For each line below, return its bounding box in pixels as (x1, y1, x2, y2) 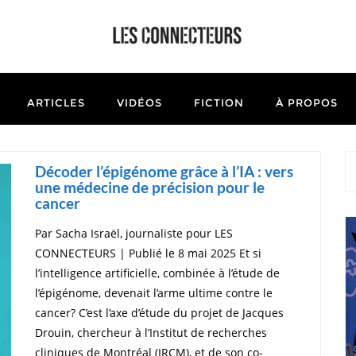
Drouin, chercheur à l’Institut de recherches (35, 324, 267, 340)
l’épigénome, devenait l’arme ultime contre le (35, 284, 273, 300)
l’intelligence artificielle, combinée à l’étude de (35, 265, 280, 281)
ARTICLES (26, 95, 85, 109)
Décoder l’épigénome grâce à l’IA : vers (35, 161, 293, 180)
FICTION (193, 95, 244, 109)
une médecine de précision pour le (35, 177, 265, 196)
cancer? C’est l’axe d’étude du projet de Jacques (35, 304, 284, 320)
